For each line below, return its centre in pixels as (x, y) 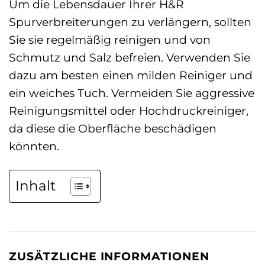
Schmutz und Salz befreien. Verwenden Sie (130, 57)
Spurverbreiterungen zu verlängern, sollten (130, 22)
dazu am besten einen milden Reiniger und (131, 75)
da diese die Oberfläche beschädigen (113, 128)
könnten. (34, 146)
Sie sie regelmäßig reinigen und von (110, 39)
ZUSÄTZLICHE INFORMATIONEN (109, 256)
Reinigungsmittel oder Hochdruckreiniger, (129, 110)
